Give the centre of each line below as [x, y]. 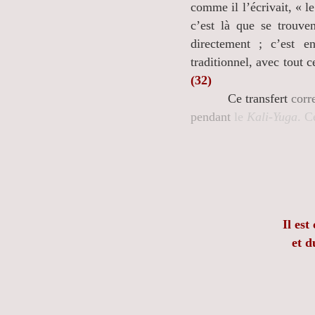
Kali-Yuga [272, 117]
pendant [211, 117]
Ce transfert [259, 98]
